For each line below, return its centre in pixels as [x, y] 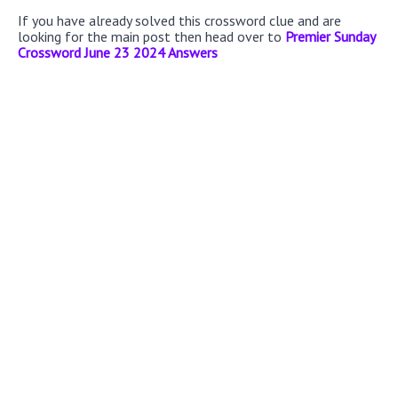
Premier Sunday [330, 36]
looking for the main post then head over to [151, 36]
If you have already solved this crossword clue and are [179, 20]
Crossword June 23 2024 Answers [118, 52]
